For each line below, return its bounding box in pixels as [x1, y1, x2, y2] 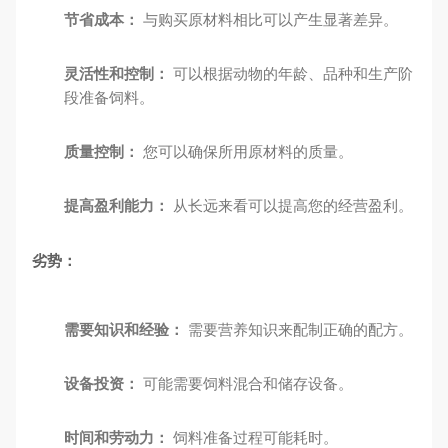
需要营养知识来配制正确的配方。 [184, 321, 413, 338]
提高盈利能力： [64, 197, 169, 214]
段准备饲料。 [64, 89, 154, 106]
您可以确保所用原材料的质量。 [139, 143, 353, 160]
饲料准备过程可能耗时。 [169, 429, 338, 446]
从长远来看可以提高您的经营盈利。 [169, 197, 413, 214]
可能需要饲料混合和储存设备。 [139, 375, 353, 392]
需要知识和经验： [64, 321, 184, 338]
